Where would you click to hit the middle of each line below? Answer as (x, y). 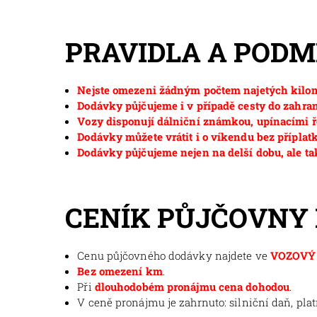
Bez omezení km (120, 271)
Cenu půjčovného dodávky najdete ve (174, 255)
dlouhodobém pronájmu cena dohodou (192, 286)
